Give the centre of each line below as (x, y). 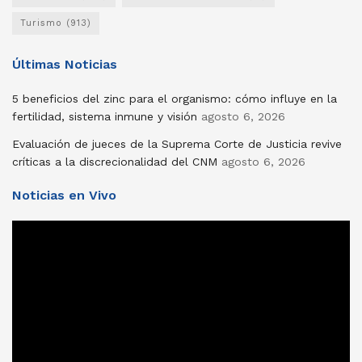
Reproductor (46, 228)
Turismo (41, 23)
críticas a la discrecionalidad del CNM (115, 161)
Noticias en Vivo (64, 195)
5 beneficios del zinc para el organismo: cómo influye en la (175, 98)
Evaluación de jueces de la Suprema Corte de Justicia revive (177, 143)
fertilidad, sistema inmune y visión (105, 116)
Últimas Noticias (65, 64)
